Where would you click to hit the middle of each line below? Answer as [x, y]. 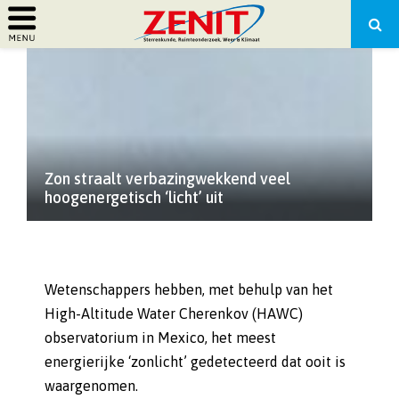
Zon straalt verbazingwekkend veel [167, 179]
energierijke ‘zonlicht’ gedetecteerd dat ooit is [195, 362]
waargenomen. [91, 386]
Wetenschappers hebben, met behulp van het [189, 289]
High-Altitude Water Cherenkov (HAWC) [174, 313]
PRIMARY [68, 49]
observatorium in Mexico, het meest [160, 338]
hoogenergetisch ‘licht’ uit [134, 197]
